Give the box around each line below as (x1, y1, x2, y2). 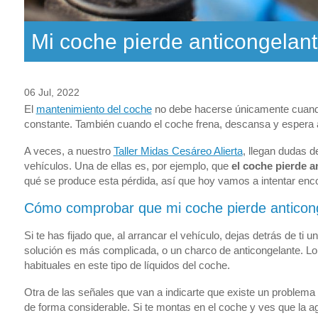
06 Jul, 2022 (23, 87, 79, 99)
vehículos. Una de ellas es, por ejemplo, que (23, 160, 231, 172)
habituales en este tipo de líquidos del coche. (23, 258, 230, 271)
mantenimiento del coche (35, 103, 152, 116)
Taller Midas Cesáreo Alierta (113, 145, 243, 158)
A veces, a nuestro (23, 145, 114, 158)
